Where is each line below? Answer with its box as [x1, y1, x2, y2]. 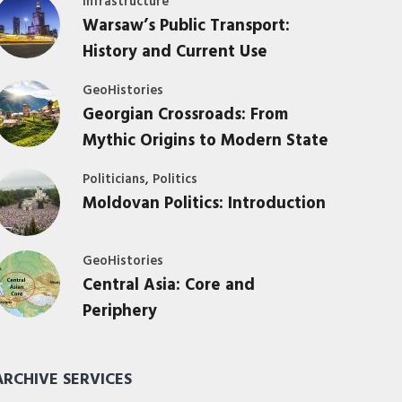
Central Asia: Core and [82, 273, 255, 299]
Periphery [82, 299, 157, 325]
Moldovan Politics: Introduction [82, 191, 326, 217]
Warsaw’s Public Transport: [82, 13, 290, 39]
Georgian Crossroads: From [82, 102, 288, 128]
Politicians [82, 170, 145, 190]
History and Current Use [82, 39, 267, 66]
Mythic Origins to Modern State [82, 128, 328, 154]
